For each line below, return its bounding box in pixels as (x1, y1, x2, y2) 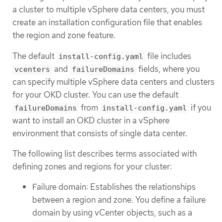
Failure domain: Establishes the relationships (32, 181, 196, 193)
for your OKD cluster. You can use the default (12, 89, 178, 100)
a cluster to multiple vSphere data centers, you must (12, 4, 205, 15)
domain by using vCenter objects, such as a (32, 207, 192, 219)
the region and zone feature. (12, 30, 115, 41)
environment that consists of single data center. (12, 127, 187, 139)
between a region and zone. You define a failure (32, 194, 206, 206)
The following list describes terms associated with (12, 148, 197, 159)
